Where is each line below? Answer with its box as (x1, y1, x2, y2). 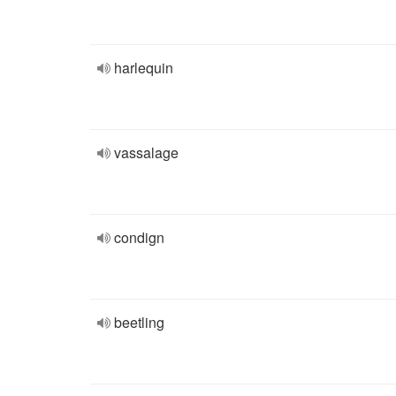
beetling (114, 312, 164, 332)
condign (114, 227, 164, 247)
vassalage (114, 142, 179, 163)
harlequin (114, 57, 173, 78)
